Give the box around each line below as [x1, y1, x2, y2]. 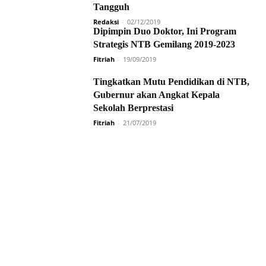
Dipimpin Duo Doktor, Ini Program [93, 26, 236, 36]
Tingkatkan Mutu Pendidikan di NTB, [93, 77, 249, 87]
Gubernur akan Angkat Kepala [93, 90, 220, 100]
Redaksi [93, 17, 119, 26]
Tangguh [93, 2, 129, 12]
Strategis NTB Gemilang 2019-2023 [93, 39, 235, 49]
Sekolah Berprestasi [93, 103, 173, 113]
